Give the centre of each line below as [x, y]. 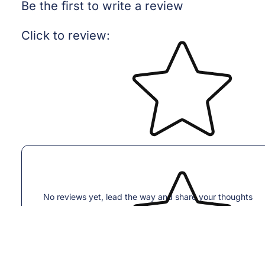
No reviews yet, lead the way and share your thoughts [148, 196]
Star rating [146, 31]
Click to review [64, 35]
